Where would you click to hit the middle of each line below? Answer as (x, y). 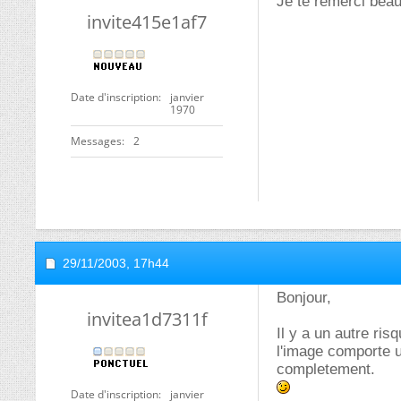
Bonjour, (304, 298)
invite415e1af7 (147, 22)
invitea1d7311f (147, 319)
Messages (96, 141)
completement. (326, 369)
